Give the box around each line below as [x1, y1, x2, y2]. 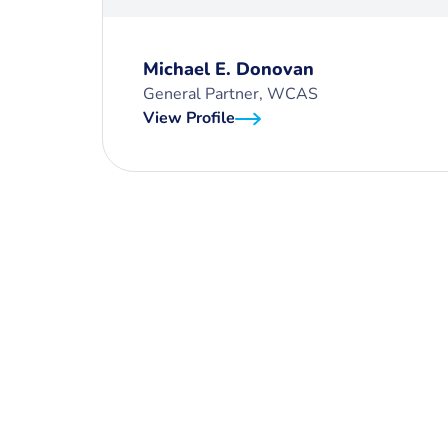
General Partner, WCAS [143, 83, 318, 105]
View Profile [143, 107, 235, 129]
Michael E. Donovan [143, 57, 314, 81]
